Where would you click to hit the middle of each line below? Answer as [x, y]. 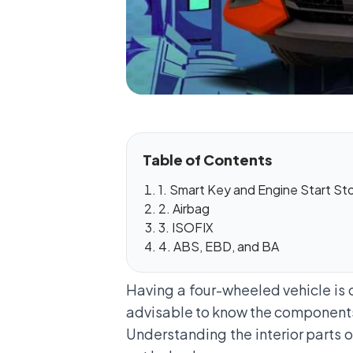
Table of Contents [207, 160]
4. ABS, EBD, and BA [219, 247]
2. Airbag [184, 209]
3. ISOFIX [186, 228]
